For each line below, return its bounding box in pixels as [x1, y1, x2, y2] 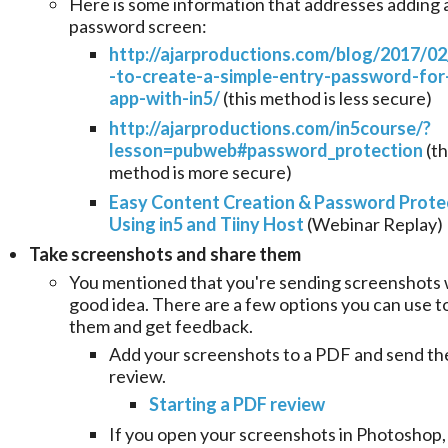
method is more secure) [109, 161, 292, 184]
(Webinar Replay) [304, 213, 443, 236]
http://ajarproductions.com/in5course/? [109, 117, 431, 140]
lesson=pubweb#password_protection [109, 139, 423, 162]
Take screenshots [29, 243, 173, 266]
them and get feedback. [69, 315, 253, 338]
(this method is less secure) [220, 87, 432, 110]
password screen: [69, 15, 207, 38]
